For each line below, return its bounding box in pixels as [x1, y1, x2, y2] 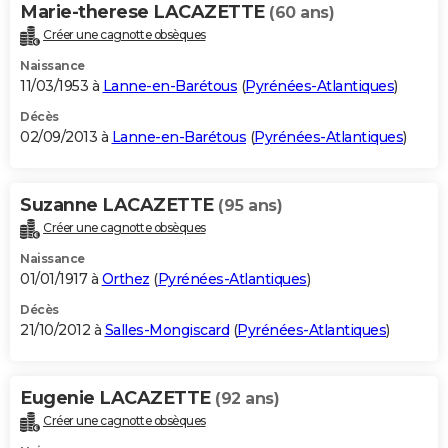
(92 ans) [215, 388, 279, 408]
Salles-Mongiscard [104, 320, 229, 339]
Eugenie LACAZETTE [20, 386, 215, 409]
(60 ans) [269, 3, 334, 23]
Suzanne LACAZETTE [20, 194, 218, 217]
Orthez [101, 269, 150, 288]
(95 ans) [218, 196, 282, 216]
